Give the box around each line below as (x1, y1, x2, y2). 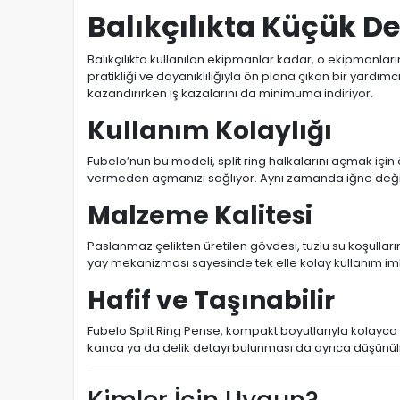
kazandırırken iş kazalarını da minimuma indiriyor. (87, 84, 373, 102)
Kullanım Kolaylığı (87, 112, 332, 148)
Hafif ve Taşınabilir (87, 282, 335, 318)
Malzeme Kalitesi (87, 197, 312, 233)
